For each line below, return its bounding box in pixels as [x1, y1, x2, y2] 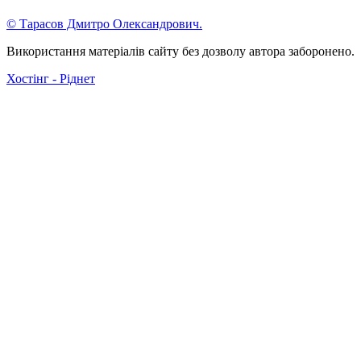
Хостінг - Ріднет [6, 72, 95, 85]
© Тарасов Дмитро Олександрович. [6, 17, 202, 31]
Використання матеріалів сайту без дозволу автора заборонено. [6, 44, 355, 58]
